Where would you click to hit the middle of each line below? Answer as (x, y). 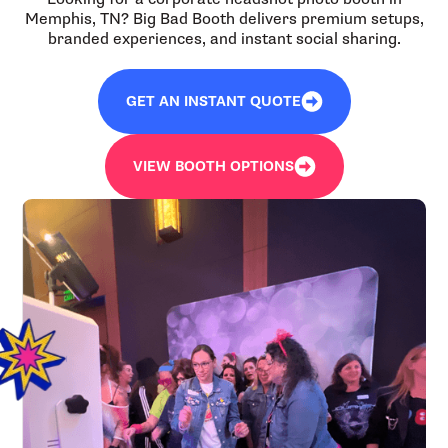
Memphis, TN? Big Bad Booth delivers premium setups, (224, 18)
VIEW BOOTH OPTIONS (213, 166)
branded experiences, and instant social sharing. (224, 38)
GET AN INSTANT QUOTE (213, 101)
